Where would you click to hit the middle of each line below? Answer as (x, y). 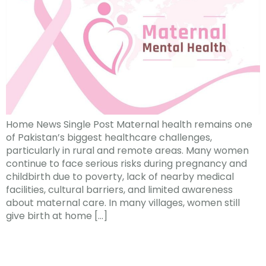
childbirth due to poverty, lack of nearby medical (120, 177)
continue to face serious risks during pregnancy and (126, 164)
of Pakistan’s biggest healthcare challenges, (109, 138)
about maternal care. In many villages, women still (123, 203)
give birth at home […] (57, 216)
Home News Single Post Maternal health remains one (129, 125)
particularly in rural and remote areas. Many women (127, 151)
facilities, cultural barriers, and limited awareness (119, 190)
